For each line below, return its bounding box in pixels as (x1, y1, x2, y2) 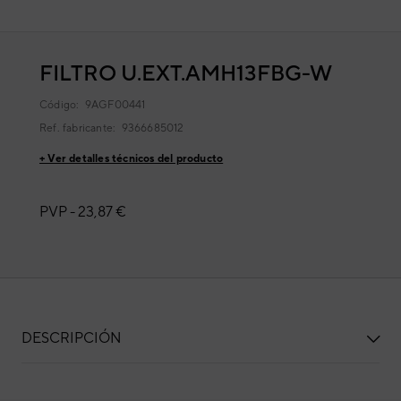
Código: (39, 98, 85, 111)
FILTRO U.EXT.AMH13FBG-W (39, 60, 332, 85)
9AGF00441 (84, 98, 146, 111)
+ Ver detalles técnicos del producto (39, 152, 224, 165)
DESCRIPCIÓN (21, 329, 121, 346)
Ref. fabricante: (39, 122, 122, 134)
